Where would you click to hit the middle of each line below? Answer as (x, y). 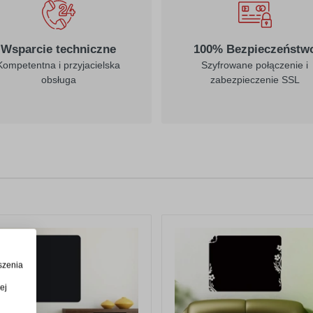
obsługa (58, 80)
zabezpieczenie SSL (255, 80)
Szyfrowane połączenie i (255, 65)
